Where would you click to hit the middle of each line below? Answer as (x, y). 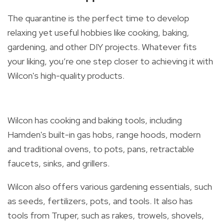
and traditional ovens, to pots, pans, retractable (101, 149)
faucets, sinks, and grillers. (58, 163)
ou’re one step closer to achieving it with (133, 61)
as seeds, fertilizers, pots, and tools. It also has (100, 201)
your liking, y (30, 61)
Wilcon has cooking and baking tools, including (95, 120)
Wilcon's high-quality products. (66, 75)
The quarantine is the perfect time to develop (98, 18)
